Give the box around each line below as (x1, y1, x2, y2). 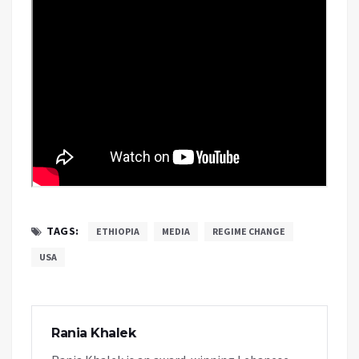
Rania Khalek (51, 325, 135, 341)
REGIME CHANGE (212, 225, 285, 238)
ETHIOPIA (95, 225, 139, 238)
